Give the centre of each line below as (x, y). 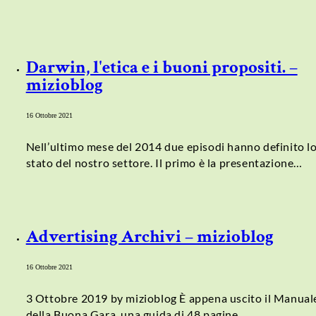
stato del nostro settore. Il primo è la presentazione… (164, 163)
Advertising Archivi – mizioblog (150, 236)
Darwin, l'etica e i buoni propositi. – (162, 68)
